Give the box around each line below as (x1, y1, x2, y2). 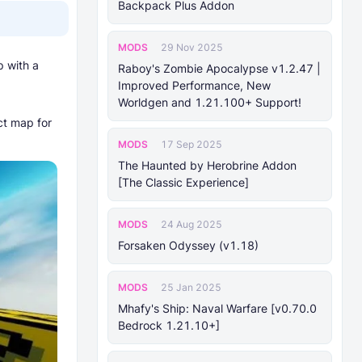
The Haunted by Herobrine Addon (118, 158, 297, 172)
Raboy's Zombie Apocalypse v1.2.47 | (118, 61, 321, 75)
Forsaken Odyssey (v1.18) (118, 238, 259, 252)
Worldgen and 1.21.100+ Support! (118, 95, 301, 109)
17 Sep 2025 (161, 138, 222, 150)
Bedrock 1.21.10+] (118, 318, 220, 332)
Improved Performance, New (118, 78, 271, 92)
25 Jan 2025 (161, 281, 221, 293)
